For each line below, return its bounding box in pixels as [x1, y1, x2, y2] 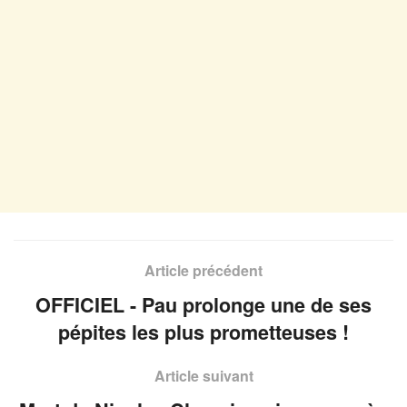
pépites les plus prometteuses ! [58, 317, 349, 346]
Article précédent [144, 259, 263, 281]
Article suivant [154, 364, 253, 386]
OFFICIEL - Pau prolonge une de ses [35, 290, 372, 319]
